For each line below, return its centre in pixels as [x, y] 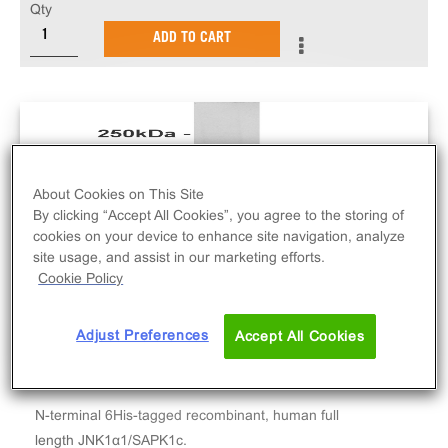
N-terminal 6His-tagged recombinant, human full [187, 415]
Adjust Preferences [142, 335]
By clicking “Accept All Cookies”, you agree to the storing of [219, 215]
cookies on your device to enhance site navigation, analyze [219, 236]
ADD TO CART [192, 39]
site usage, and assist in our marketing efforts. [179, 257]
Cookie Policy [81, 278]
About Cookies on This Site [119, 194]
